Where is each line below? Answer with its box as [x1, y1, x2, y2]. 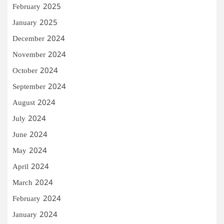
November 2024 [12, 50, 66, 60]
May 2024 [12, 146, 47, 156]
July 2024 [12, 114, 46, 124]
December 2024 [12, 34, 65, 44]
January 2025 [12, 18, 57, 28]
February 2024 [12, 194, 61, 204]
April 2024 [12, 162, 49, 172]
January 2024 [12, 210, 57, 220]
